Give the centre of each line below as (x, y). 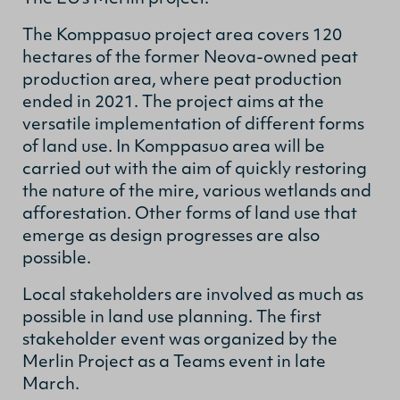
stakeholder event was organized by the (180, 340)
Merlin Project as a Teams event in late (174, 362)
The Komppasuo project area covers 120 (182, 36)
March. (51, 385)
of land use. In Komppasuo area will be (174, 147)
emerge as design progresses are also (171, 237)
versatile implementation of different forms (193, 125)
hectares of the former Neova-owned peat (190, 58)
